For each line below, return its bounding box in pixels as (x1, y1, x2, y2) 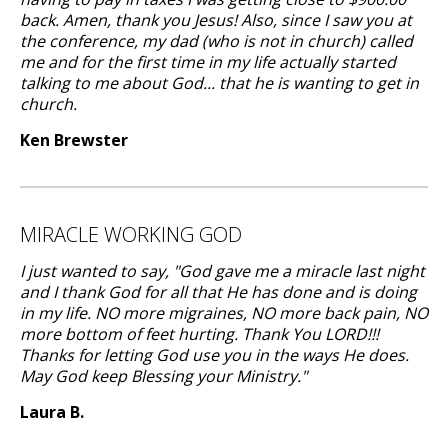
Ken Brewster (20, 129, 128, 151)
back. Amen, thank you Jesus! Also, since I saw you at (20, 9, 412, 31)
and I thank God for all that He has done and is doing (20, 281, 417, 303)
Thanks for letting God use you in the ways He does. (20, 344, 409, 366)
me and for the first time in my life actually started (20, 51, 396, 73)
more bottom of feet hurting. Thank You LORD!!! (20, 323, 379, 345)
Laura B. (20, 401, 84, 423)
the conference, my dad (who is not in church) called (20, 30, 413, 52)
